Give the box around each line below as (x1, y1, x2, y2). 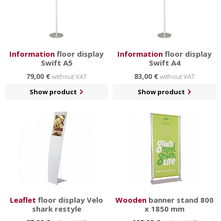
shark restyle (32, 203, 81, 214)
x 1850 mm (145, 203, 184, 214)
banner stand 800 (147, 194, 214, 205)
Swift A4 (148, 57, 181, 68)
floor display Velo (36, 194, 103, 205)
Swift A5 (40, 57, 73, 68)
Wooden (115, 194, 147, 205)
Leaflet (10, 194, 36, 205)
